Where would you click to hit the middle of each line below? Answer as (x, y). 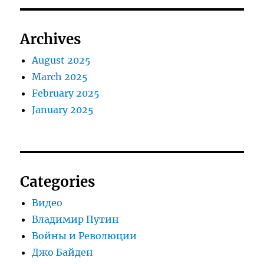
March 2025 (60, 77)
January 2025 (63, 110)
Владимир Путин (76, 220)
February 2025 (66, 93)
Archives (51, 39)
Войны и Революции (85, 236)
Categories (58, 182)
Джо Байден (63, 253)
